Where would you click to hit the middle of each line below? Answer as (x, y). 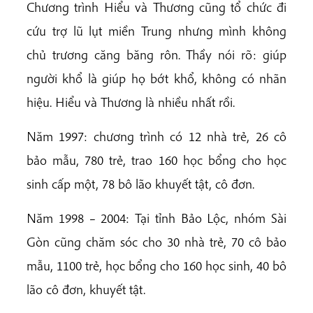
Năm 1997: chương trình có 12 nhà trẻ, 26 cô (156, 137)
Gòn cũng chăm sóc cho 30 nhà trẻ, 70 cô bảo (156, 242)
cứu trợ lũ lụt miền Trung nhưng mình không (156, 30)
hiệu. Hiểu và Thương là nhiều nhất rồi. (131, 102)
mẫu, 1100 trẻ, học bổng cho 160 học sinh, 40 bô (156, 266)
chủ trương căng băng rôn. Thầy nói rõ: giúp (156, 54)
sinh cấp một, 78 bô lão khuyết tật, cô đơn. (140, 184)
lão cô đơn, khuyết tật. (86, 290)
